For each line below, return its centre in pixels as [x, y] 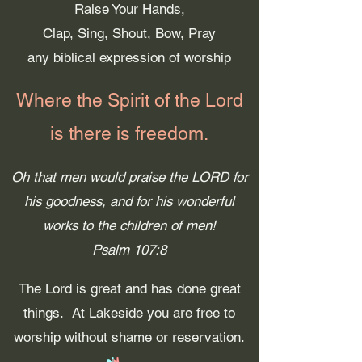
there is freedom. [139, 133]
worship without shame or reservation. [129, 337]
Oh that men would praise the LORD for [129, 177]
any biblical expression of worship [129, 57]
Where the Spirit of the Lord [129, 100]
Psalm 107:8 [129, 250]
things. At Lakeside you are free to [129, 313]
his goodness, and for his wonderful [129, 201]
